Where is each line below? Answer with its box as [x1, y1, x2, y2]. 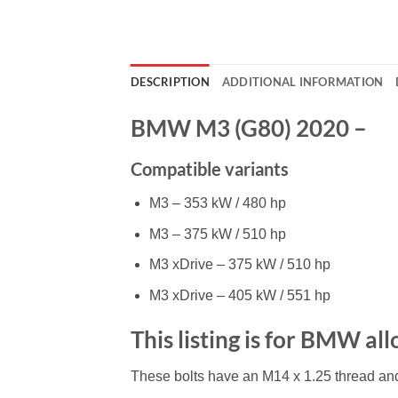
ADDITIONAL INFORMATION [221, 75, 384, 90]
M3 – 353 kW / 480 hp [148, 195, 286, 211]
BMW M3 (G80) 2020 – [131, 115, 367, 142]
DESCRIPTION [131, 75, 210, 90]
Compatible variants [131, 158, 289, 180]
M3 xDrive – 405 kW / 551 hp [148, 287, 330, 303]
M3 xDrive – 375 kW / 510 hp [148, 257, 330, 273]
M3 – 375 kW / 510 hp [148, 226, 286, 242]
